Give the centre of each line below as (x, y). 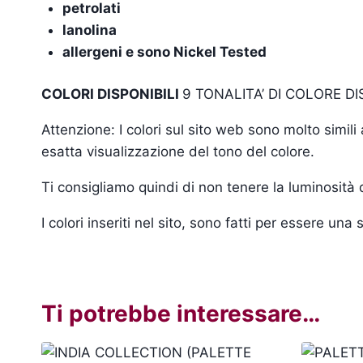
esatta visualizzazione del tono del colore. (178, 152)
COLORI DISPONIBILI (112, 94)
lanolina (89, 30)
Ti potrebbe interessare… (181, 314)
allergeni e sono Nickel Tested (164, 51)
